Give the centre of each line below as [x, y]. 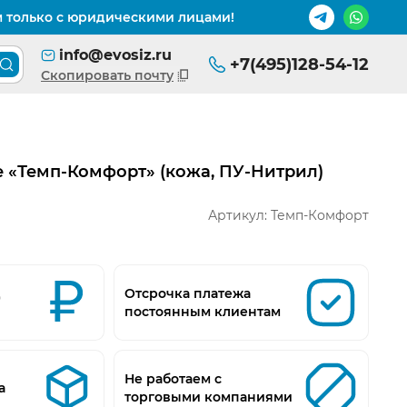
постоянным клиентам [203, 312]
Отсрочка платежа [188, 293]
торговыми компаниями [208, 397]
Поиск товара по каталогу [102, 74]
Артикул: [239, 215]
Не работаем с [173, 379]
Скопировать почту [107, 75]
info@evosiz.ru [115, 55]
